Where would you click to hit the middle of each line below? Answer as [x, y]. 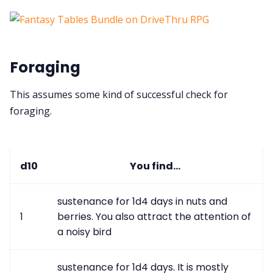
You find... [155, 166]
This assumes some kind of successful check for [119, 94]
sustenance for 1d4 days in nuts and [142, 201]
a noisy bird [84, 232]
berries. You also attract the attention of [154, 216]
